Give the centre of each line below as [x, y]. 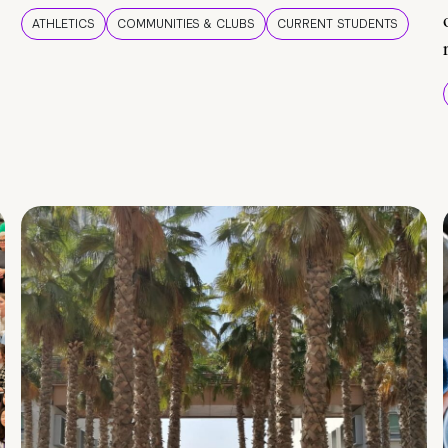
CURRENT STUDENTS [337, 24]
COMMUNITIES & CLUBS [186, 24]
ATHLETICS [63, 24]
